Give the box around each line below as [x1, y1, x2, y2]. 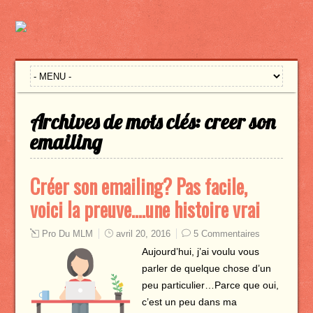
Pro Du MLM [41, 228, 93, 239]
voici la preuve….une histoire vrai [29, 195, 260, 224]
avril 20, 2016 [115, 228, 170, 239]
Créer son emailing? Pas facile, [29, 172, 247, 201]
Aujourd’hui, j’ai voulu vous [141, 246, 259, 257]
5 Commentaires [193, 228, 260, 239]
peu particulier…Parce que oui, [141, 279, 279, 291]
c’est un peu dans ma [141, 296, 237, 307]
